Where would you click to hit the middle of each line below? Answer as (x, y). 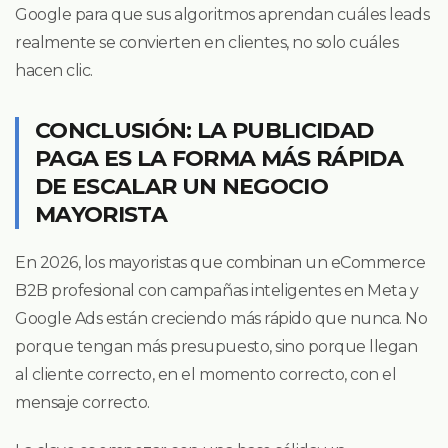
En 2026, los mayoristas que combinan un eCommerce (220, 262)
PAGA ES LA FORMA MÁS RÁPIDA (219, 158)
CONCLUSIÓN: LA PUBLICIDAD (204, 130)
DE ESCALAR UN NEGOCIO (182, 186)
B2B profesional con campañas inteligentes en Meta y (217, 290)
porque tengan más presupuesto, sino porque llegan (216, 346)
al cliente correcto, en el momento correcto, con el (206, 374)
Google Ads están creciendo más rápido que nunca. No (221, 318)
